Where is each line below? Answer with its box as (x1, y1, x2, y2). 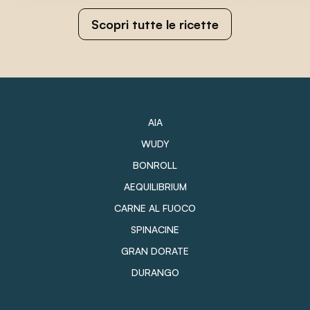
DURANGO (131, 266, 179, 278)
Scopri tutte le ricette (91, 16, 219, 32)
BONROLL (133, 158, 177, 171)
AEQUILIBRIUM (123, 180, 187, 192)
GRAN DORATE (121, 244, 189, 257)
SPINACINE (131, 223, 179, 235)
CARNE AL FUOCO (114, 201, 196, 214)
